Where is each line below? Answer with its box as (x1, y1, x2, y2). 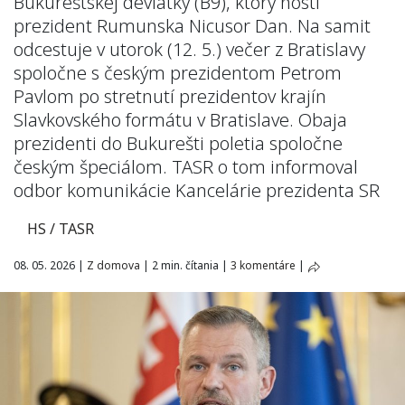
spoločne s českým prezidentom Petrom (14, 61, 342, 85)
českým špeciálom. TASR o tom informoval (14, 155, 358, 179)
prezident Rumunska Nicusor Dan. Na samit (14, 14, 371, 38)
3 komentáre (231, 258, 296, 273)
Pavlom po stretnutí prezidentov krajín (14, 84, 326, 108)
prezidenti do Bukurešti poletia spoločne (14, 131, 343, 155)
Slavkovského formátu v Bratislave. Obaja (14, 108, 347, 132)
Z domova (87, 258, 140, 273)
